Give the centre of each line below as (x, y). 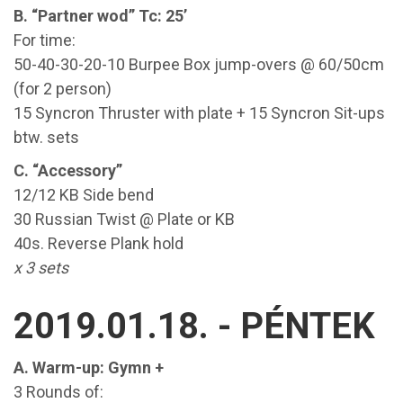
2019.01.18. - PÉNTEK (194, 326)
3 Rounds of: (60, 392)
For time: (46, 40)
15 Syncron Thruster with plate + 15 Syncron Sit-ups (199, 113)
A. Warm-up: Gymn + (90, 367)
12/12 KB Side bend (85, 195)
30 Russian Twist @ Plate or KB (126, 219)
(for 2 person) (64, 89)
